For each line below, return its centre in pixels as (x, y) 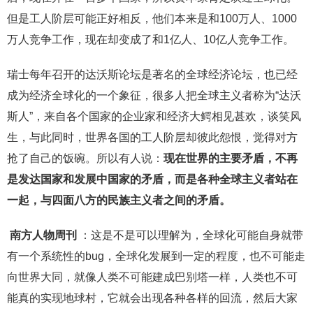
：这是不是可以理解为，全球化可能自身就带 (191, 235)
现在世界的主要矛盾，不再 (231, 159)
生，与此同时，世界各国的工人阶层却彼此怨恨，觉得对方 (152, 138)
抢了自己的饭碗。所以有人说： (85, 159)
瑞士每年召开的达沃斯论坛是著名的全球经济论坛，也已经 (152, 75)
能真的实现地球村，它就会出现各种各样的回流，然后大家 (152, 298)
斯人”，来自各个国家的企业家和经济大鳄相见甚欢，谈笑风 (154, 117)
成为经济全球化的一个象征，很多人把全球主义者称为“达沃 (154, 96)
